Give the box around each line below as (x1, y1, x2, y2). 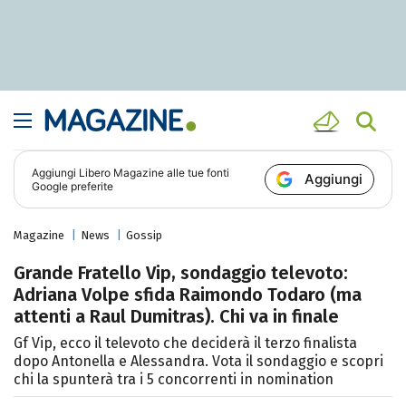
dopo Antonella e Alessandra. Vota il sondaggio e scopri (14, 353, 383, 371)
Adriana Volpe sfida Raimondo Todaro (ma (14, 284, 362, 306)
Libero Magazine (79, 166, 165, 180)
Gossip (126, 228, 162, 243)
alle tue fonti (164, 166, 230, 180)
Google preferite (32, 179, 114, 194)
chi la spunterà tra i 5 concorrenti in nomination (14, 371, 333, 389)
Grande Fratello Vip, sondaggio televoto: (14, 262, 348, 285)
